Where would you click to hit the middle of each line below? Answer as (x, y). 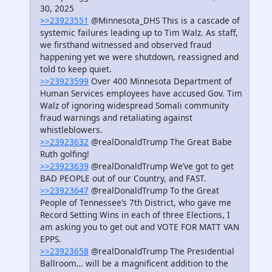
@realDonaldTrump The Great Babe (160, 142)
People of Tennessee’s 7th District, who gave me (136, 203)
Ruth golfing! (65, 154)
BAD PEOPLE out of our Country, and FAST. (123, 178)
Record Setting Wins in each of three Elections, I (135, 215)
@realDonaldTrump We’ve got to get (161, 166)
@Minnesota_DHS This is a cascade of (164, 21)
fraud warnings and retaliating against (116, 118)
